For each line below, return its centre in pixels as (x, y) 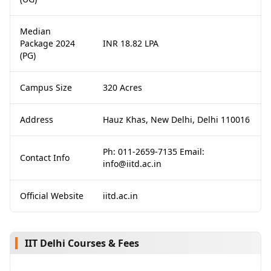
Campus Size (46, 87)
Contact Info (45, 158)
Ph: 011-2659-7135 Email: (154, 152)
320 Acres (122, 87)
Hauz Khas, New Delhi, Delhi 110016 (176, 119)
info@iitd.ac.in (132, 164)
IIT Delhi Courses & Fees (82, 243)
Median (35, 31)
